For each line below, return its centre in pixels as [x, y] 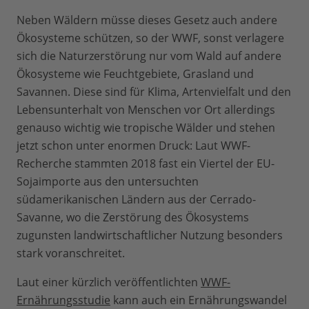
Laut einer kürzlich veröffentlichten [109, 282]
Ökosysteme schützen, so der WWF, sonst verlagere [150, 38]
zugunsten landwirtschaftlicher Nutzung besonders [150, 236]
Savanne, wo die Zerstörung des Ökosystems [133, 218]
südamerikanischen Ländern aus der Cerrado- [136, 200]
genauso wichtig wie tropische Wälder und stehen [146, 128]
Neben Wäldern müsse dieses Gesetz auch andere [147, 20]
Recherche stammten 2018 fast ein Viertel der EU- [146, 164]
